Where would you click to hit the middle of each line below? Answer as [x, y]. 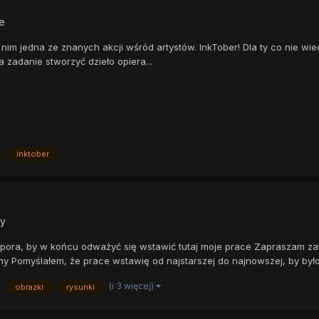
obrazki [29, 287]
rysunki [80, 287]
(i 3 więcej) [132, 286]
